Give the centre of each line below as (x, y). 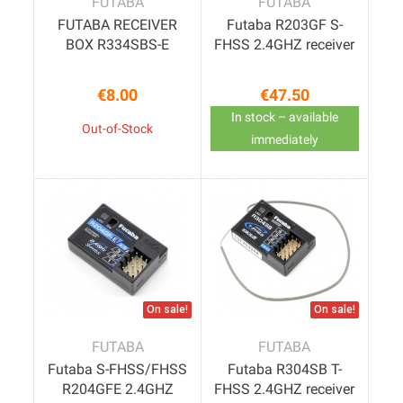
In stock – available (284, 117)
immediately (284, 140)
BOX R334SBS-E (118, 45)
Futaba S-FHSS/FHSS (118, 370)
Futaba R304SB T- (284, 370)
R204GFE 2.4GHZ (117, 390)
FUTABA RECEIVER (118, 25)
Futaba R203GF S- (284, 25)
